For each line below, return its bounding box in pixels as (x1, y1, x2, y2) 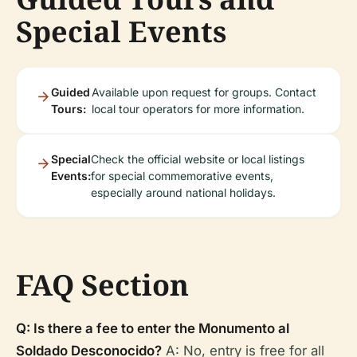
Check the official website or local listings (91, 152, 304, 167)
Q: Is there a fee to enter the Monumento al (16, 320, 289, 337)
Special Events (16, 12, 226, 52)
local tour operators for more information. (91, 102, 304, 116)
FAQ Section (16, 265, 189, 305)
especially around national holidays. (91, 186, 276, 200)
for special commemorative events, (91, 169, 273, 183)
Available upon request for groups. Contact (91, 85, 316, 100)
